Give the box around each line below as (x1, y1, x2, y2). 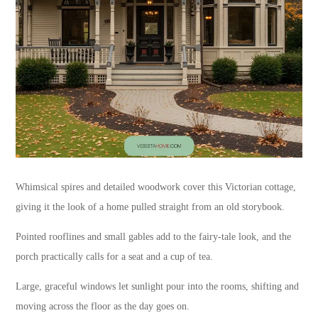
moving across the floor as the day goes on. (16, 301, 190, 312)
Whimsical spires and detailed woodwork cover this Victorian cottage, (16, 182, 297, 193)
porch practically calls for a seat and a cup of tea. (16, 251, 214, 263)
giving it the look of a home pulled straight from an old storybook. (16, 202, 285, 213)
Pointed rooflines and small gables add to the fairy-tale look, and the (16, 231, 292, 243)
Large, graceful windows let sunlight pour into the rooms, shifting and (16, 281, 300, 292)
